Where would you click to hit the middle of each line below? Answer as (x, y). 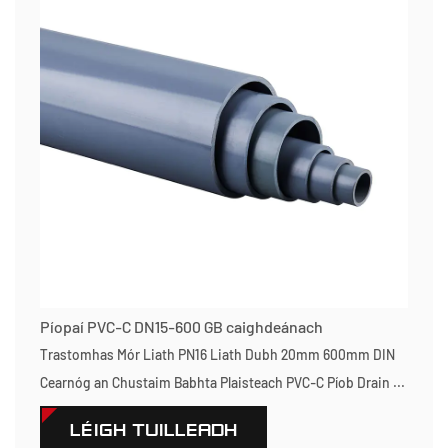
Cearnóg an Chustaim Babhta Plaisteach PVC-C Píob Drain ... (222, 382)
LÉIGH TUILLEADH (153, 430)
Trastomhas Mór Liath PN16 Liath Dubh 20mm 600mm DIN (217, 354)
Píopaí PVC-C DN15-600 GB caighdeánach (181, 326)
